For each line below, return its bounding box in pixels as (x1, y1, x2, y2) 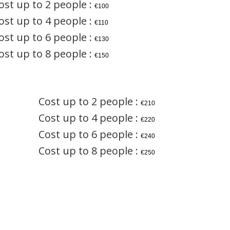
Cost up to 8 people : (39, 143, 141, 158)
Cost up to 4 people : (39, 110, 141, 125)
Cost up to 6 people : (39, 127, 141, 141)
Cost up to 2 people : (39, 94, 141, 108)
